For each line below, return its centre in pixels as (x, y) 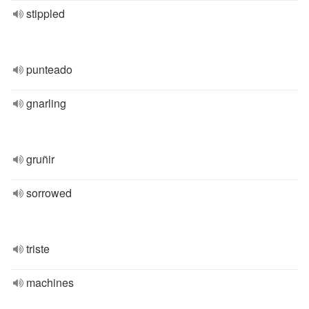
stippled (46, 13)
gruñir (40, 159)
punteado (49, 69)
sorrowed (49, 193)
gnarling (46, 103)
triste (38, 249)
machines (50, 282)
